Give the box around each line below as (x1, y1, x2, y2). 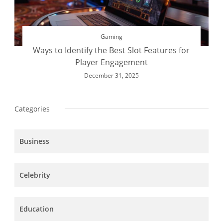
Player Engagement (75, 57, 148, 68)
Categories (14, 104, 50, 114)
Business (19, 136, 49, 146)
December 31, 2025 (84, 71, 139, 80)
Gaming (100, 32, 122, 41)
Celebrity (19, 170, 50, 180)
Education (19, 204, 54, 214)
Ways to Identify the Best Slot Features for (33, 45, 190, 56)
